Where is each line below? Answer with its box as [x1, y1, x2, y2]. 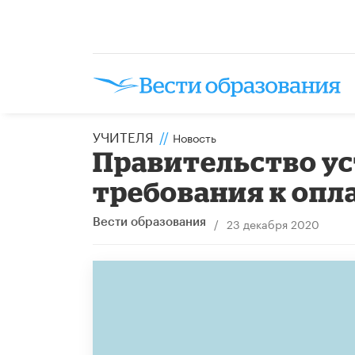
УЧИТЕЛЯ [93, 124, 154, 146]
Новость [173, 128, 216, 146]
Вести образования [93, 216, 206, 228]
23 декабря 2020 [226, 214, 319, 232]
